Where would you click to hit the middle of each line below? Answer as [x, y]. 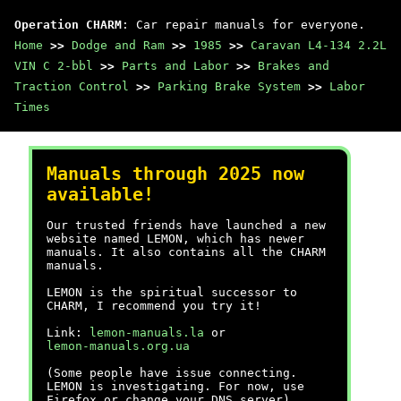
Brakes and [294, 66]
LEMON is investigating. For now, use [175, 386]
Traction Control [72, 86]
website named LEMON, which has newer [175, 239]
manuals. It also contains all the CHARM [186, 252]
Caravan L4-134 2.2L [319, 45]
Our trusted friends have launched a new [186, 225]
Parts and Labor [175, 66]
